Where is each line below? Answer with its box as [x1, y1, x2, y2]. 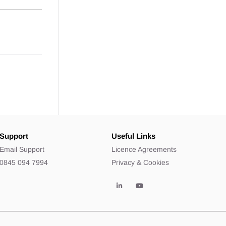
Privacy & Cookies [111, 158, 169, 167]
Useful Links [111, 132, 156, 141]
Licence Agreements [111, 145, 177, 154]
